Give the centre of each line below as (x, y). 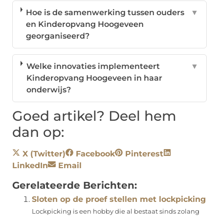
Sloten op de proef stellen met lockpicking (119, 199)
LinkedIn (30, 166)
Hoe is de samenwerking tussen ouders (105, 13)
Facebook (95, 154)
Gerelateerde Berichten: (75, 186)
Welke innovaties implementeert (93, 66)
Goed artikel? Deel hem (94, 116)
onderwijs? (48, 90)
